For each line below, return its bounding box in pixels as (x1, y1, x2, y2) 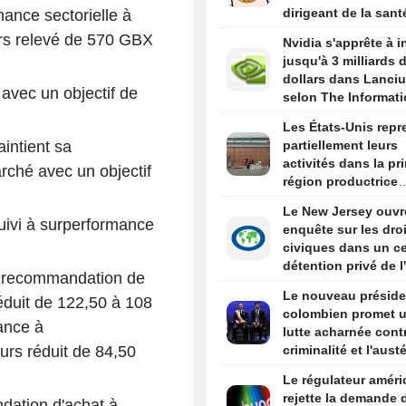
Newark (282, 276, 328, 292)
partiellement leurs (282, 138, 398, 153)
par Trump (282, 24, 345, 39)
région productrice (282, 174, 398, 189)
